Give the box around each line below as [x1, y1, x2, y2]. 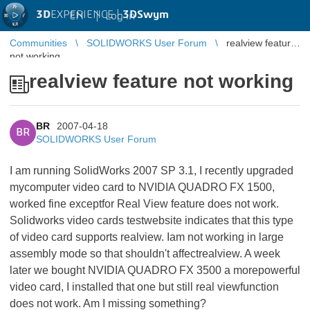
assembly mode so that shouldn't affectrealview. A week [10, 248, 280, 259]
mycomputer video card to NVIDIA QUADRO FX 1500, [10, 181, 275, 193]
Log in [105, 10, 135, 21]
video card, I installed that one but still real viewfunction [10, 281, 279, 293]
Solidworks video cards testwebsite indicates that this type [10, 215, 293, 226]
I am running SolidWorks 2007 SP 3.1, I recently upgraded [10, 165, 293, 176]
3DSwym [122, 9, 169, 20]
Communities [10, 37, 67, 48]
